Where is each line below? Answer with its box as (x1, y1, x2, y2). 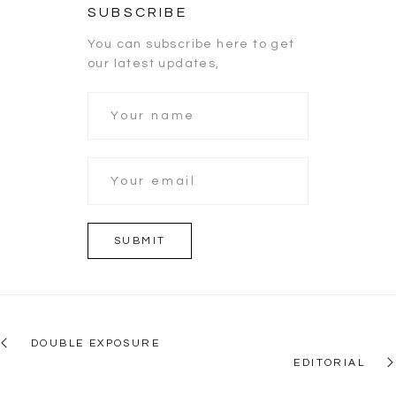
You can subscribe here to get (88, 37, 295, 50)
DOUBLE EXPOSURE (31, 337, 160, 349)
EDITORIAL (293, 356, 365, 369)
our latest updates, (88, 57, 220, 70)
